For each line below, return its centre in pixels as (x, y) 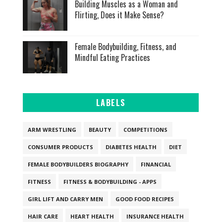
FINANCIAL (156, 164)
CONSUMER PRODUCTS (61, 147)
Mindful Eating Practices (113, 57)
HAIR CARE (43, 216)
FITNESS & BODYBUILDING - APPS (110, 181)
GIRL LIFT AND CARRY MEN (66, 199)
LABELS (111, 102)
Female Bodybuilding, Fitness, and (126, 46)
